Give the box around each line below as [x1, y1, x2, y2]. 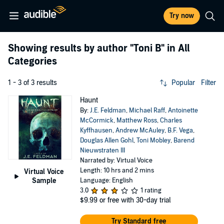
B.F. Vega [167, 126, 193, 134]
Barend [173, 136, 194, 144]
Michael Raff [128, 106, 165, 114]
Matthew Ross [116, 116, 157, 124]
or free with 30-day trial [99, 196, 170, 204]
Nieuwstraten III [79, 146, 125, 154]
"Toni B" [130, 42, 164, 54]
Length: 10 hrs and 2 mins [79, 166, 154, 174]
